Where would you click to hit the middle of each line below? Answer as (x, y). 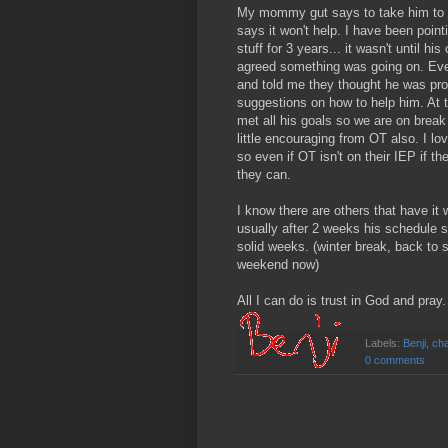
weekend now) (278, 264)
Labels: (384, 342)
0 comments (395, 359)
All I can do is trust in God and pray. (341, 300)
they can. (264, 174)
